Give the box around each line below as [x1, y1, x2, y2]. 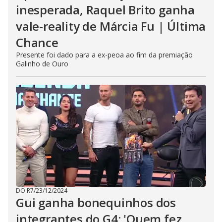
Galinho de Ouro [16, 59, 68, 68]
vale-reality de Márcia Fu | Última [16, 18, 206, 34]
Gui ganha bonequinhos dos [16, 194, 176, 211]
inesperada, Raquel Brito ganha [16, 1, 195, 18]
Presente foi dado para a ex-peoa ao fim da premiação [16, 50, 193, 59]
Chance [16, 34, 58, 51]
